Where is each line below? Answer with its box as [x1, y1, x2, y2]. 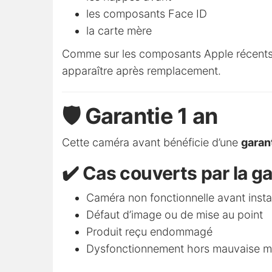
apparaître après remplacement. [62, 64, 221, 78]
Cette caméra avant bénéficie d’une [62, 136, 241, 149]
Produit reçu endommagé [86, 225, 212, 239]
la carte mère [86, 24, 152, 38]
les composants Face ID [86, 7, 207, 21]
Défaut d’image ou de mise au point [86, 208, 263, 222]
